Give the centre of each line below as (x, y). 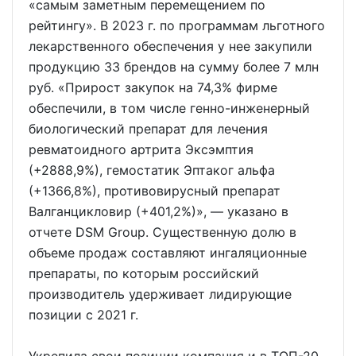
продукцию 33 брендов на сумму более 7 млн (174, 67)
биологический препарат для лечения (148, 129)
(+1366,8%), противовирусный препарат (155, 191)
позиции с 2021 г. (83, 315)
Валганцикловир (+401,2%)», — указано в (159, 211)
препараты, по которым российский (144, 273)
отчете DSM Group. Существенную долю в (163, 232)
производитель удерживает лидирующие (160, 294)
